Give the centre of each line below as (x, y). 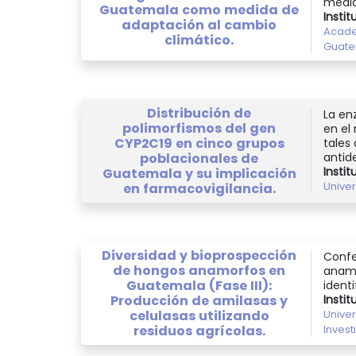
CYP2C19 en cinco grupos (199, 143)
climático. (199, 41)
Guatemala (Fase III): (199, 285)
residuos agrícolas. (199, 331)
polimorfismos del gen (199, 128)
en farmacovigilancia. (199, 188)
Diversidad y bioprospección (199, 255)
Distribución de (199, 113)
